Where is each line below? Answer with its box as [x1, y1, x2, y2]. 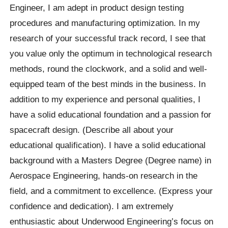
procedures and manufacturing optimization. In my [10, 17, 201, 28]
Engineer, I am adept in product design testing [10, 2, 184, 13]
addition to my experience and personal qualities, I [10, 94, 201, 104]
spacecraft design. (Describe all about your [10, 124, 174, 135]
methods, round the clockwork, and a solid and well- [10, 63, 208, 74]
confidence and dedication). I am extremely [10, 201, 174, 211]
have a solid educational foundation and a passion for [10, 109, 212, 120]
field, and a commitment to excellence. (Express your [10, 185, 213, 196]
